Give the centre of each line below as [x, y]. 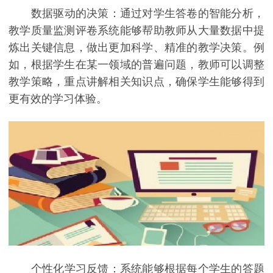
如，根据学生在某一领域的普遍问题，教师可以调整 [136, 65]
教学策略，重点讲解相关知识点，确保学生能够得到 [136, 82]
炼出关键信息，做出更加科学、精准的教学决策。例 [136, 48]
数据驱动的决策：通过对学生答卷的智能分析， [136, 14]
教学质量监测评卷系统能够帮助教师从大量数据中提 [136, 31]
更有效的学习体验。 [58, 99]
